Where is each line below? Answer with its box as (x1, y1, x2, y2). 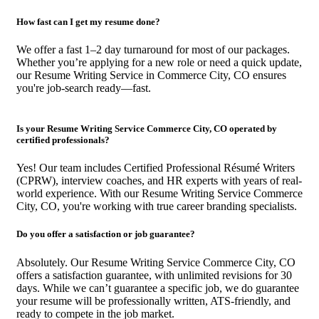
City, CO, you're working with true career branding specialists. (16, 200, 297, 213)
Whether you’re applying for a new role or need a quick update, (16, 56, 302, 68)
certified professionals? (16, 135, 110, 146)
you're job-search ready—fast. (16, 81, 151, 94)
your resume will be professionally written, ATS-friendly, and (16, 294, 291, 307)
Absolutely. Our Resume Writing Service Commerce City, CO (16, 256, 296, 268)
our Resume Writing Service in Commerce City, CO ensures (16, 68, 286, 81)
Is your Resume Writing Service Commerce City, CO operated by (16, 123, 277, 135)
